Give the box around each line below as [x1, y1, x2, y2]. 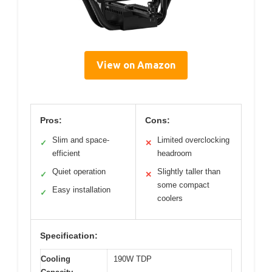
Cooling [41, 254, 70, 263]
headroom [157, 148, 192, 158]
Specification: [40, 230, 98, 240]
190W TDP [114, 254, 152, 263]
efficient [52, 148, 80, 158]
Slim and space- [52, 135, 109, 144]
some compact [157, 180, 209, 189]
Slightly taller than [157, 166, 220, 176]
